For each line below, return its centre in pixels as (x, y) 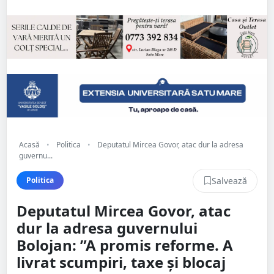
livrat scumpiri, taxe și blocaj (121, 262)
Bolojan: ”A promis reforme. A (125, 245)
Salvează (229, 180)
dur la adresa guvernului (107, 228)
